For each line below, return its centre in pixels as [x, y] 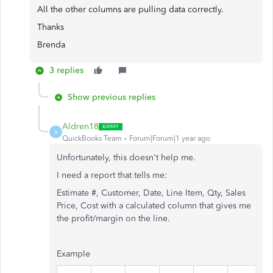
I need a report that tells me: [112, 175]
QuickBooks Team [92, 138]
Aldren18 [80, 126]
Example [73, 254]
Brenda [51, 45]
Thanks [51, 27]
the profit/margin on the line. [113, 218]
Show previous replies [112, 97]
